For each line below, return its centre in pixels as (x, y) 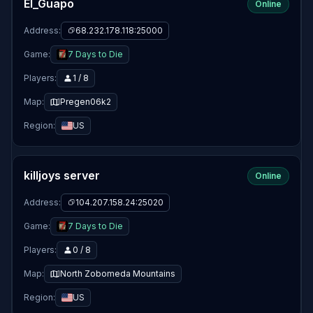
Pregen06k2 (86, 102)
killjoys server (62, 175)
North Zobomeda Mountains (118, 274)
